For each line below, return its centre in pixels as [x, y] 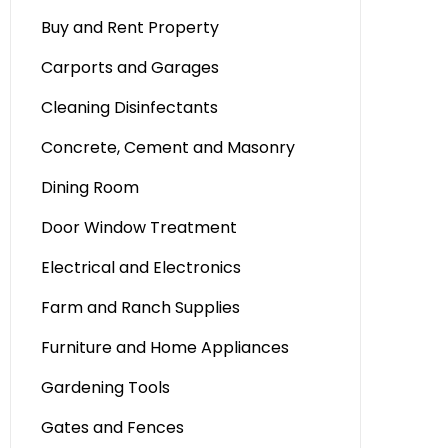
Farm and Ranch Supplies [140, 307]
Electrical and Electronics [141, 267]
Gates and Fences [112, 427]
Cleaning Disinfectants [129, 107]
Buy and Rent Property [130, 27]
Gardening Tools [105, 387]
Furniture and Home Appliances [165, 347]
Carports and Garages [130, 67]
